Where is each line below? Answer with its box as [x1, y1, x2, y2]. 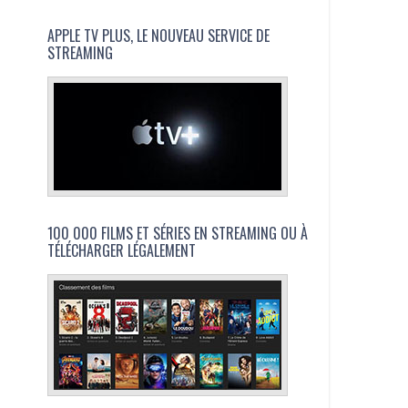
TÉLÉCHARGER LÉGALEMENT [47, 239, 197, 261]
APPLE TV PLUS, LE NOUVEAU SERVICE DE [47, 24, 270, 46]
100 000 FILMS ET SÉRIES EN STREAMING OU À [47, 221, 309, 244]
